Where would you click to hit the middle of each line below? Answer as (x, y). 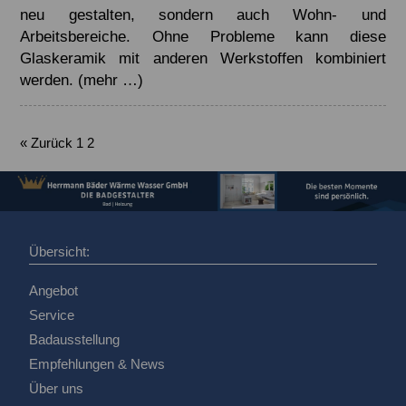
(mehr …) (111, 79)
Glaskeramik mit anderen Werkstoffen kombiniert (203, 58)
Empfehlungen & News (97, 363)
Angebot (53, 290)
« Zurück (47, 143)
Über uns (56, 388)
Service (52, 314)
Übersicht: (59, 251)
